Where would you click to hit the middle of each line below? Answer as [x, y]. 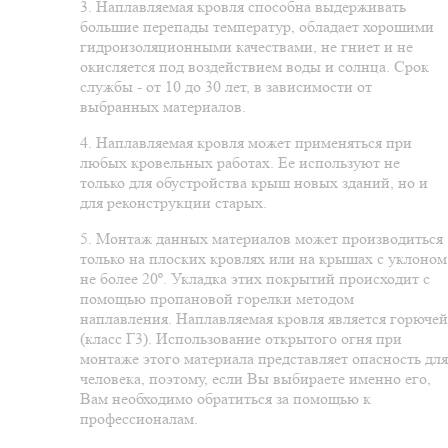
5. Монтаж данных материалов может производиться [261, 239]
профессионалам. [139, 419]
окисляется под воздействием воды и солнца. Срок [254, 67]
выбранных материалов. [163, 107]
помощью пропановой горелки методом [217, 299]
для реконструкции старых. [173, 203]
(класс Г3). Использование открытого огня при [241, 339]
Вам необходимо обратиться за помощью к [225, 399]
